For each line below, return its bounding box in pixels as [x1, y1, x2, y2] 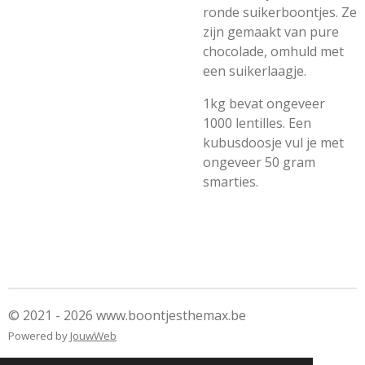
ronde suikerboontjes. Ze [203, 3, 357, 21]
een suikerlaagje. [203, 62, 310, 80]
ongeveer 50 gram [203, 153, 315, 171]
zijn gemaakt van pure [203, 23, 339, 41]
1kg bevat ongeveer [203, 95, 325, 112]
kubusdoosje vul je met [203, 134, 344, 152]
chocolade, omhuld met [203, 42, 344, 60]
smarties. [203, 173, 258, 191]
